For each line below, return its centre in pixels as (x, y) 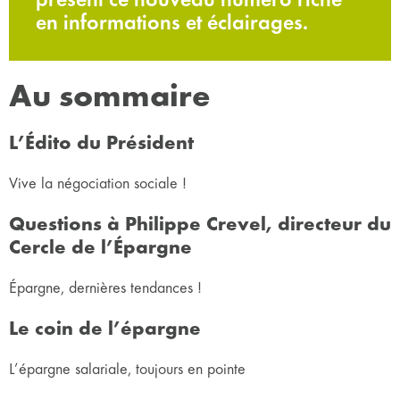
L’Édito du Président (101, 143)
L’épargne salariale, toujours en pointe (127, 369)
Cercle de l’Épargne (100, 248)
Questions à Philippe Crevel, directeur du (200, 225)
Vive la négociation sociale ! (98, 183)
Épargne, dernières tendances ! (105, 288)
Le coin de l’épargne (105, 329)
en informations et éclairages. (172, 23)
